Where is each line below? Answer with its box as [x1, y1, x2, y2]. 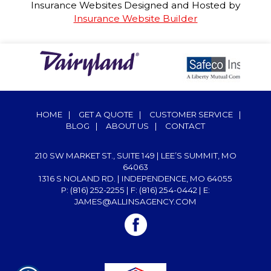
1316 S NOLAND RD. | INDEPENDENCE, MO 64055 [39, 174, 232, 183]
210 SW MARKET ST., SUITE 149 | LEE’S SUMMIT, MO [34, 151, 237, 160]
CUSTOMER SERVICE [149, 109, 233, 119]
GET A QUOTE [78, 109, 133, 119]
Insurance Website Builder [73, 12, 198, 24]
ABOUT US [106, 121, 149, 131]
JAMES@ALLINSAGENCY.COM [74, 197, 197, 206]
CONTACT [165, 121, 205, 131]
